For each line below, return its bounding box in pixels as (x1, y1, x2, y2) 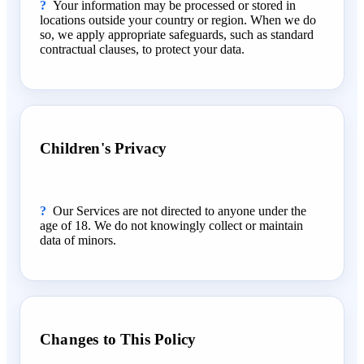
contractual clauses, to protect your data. (40, 41, 245, 56)
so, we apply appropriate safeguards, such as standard (40, 27, 314, 41)
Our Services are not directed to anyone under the (53, 203, 306, 218)
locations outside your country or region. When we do (40, 12, 316, 27)
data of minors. (40, 232, 116, 247)
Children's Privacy (40, 139, 167, 157)
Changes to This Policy (40, 330, 197, 348)
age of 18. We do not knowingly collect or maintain (40, 218, 303, 232)
